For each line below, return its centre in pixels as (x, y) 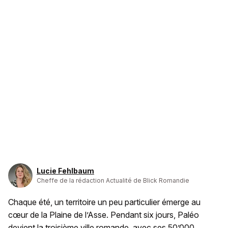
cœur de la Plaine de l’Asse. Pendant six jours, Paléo (104, 215)
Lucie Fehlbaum (65, 171)
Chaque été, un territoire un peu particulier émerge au (104, 202)
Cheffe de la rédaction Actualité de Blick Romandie (113, 181)
